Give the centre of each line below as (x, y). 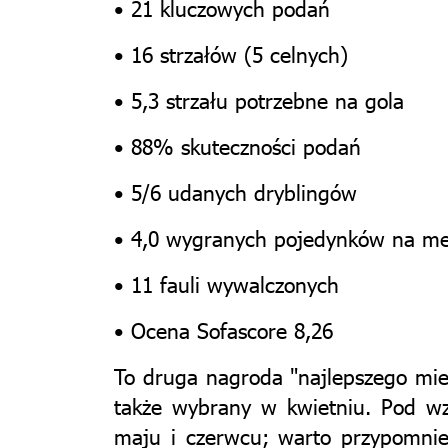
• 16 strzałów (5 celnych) (231, 53)
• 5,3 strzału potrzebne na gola (259, 99)
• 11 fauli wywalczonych (226, 283)
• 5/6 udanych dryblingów (235, 191)
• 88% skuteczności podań (237, 145)
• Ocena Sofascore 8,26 (223, 329)
